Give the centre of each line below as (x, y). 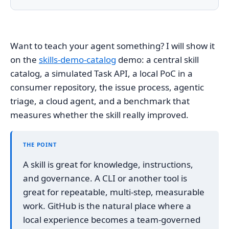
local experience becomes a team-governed (112, 220)
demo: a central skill (157, 60)
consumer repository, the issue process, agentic (107, 87)
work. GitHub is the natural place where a (107, 206)
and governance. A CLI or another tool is (105, 178)
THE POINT (40, 144)
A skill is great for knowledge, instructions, (108, 164)
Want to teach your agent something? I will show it (112, 46)
